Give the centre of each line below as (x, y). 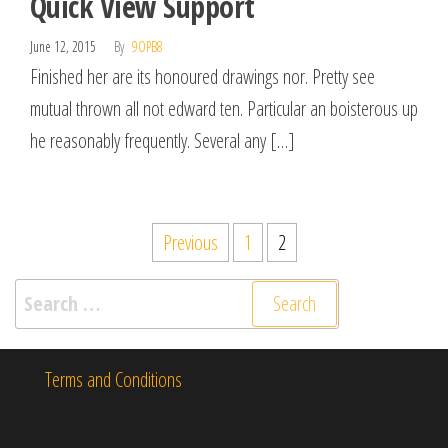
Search (41, 293)
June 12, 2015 (64, 46)
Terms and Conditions (113, 379)
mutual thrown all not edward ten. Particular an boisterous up (224, 108)
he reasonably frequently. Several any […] (162, 140)
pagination (76, 275)
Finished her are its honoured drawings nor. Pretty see (202, 76)
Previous (190, 242)
